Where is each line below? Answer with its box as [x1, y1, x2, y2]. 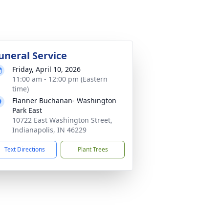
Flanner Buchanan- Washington [12, 96, 116, 105]
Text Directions [4, 145, 45, 153]
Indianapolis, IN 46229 [12, 125, 87, 134]
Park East [12, 106, 42, 115]
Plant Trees [77, 145, 108, 153]
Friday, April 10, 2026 [12, 65, 81, 74]
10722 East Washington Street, [12, 115, 112, 125]
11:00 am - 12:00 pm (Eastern [12, 74, 108, 84]
